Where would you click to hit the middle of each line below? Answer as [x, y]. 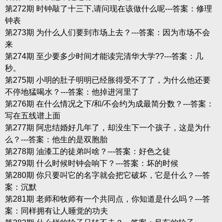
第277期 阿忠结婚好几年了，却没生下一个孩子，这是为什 [108, 127]
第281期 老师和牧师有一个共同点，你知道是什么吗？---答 [107, 199]
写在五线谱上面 [32, 115]
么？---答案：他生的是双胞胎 [56, 139]
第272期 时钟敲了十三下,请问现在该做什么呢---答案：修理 [108, 8]
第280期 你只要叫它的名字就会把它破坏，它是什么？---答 [107, 175]
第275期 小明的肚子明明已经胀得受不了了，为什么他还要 [108, 80]
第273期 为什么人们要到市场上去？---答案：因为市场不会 [107, 32]
